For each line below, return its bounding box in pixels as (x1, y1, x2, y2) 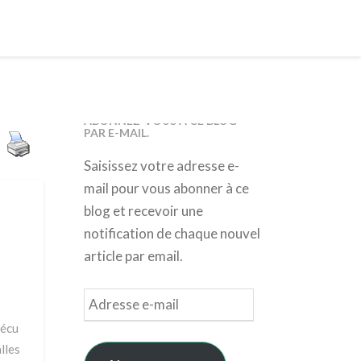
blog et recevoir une (83, 202, 203, 219)
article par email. (83, 247, 183, 264)
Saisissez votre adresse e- (83, 157, 239, 174)
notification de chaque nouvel (83, 225, 260, 242)
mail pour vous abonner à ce (83, 180, 249, 197)
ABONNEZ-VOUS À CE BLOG (83, 114, 237, 127)
